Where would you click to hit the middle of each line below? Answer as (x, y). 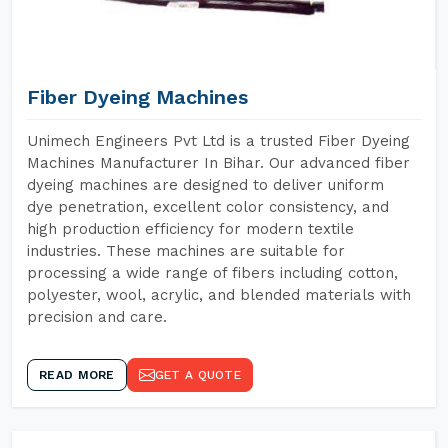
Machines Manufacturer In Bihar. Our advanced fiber (218, 163)
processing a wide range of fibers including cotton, (212, 273)
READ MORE (77, 375)
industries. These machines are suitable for (186, 251)
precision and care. (97, 317)
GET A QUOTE (197, 375)
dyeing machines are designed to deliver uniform (205, 185)
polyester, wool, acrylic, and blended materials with (219, 295)
